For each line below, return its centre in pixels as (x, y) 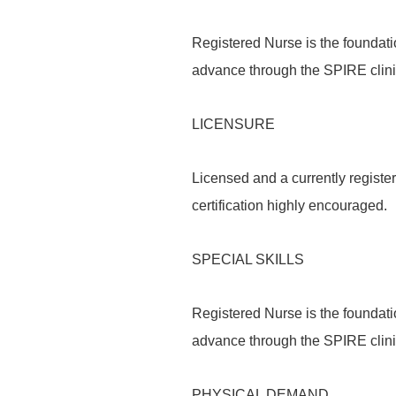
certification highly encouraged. (289, 206)
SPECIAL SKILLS (248, 259)
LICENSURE (233, 124)
